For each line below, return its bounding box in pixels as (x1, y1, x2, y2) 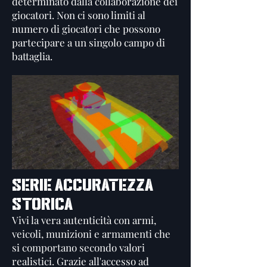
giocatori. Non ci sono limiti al (12, 8, 145, 21)
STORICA (12, 194, 73, 213)
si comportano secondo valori (12, 241, 145, 254)
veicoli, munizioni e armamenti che (12, 227, 170, 240)
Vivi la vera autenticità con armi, (12, 213, 156, 226)
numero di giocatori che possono (12, 22, 160, 35)
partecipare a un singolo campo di (12, 36, 165, 49)
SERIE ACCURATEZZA (12, 175, 153, 194)
